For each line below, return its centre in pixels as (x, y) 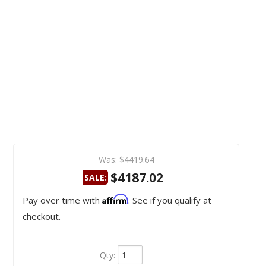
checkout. (42, 216)
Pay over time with (62, 200)
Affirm (115, 199)
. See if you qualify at (170, 200)
